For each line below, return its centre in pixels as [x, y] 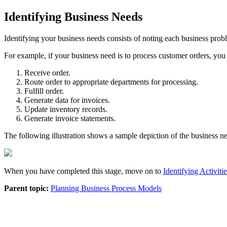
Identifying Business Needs [73, 16]
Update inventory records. [66, 109]
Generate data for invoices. [67, 100]
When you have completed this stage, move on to [84, 171]
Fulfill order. [44, 91]
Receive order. [47, 72]
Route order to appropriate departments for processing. [111, 82]
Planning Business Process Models [106, 188]
